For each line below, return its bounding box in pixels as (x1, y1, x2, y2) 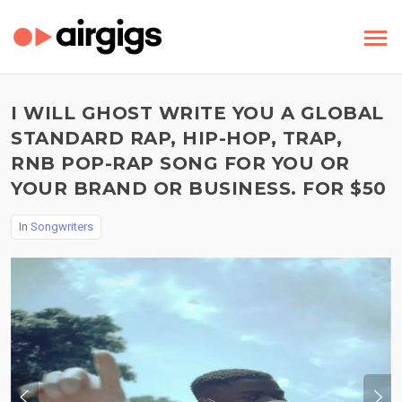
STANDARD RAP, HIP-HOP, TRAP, (11, 127, 342, 149)
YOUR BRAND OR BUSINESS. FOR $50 (11, 178, 387, 199)
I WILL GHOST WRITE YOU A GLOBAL (11, 102, 384, 124)
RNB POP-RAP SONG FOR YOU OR (11, 153, 350, 174)
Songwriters (31, 220, 93, 233)
